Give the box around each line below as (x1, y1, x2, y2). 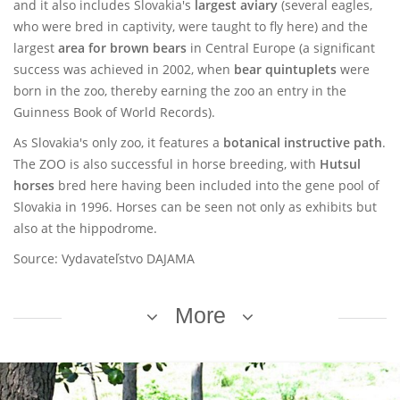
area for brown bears (58, 39, 190, 56)
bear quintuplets (234, 61, 337, 78)
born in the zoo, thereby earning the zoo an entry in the (13, 82, 346, 99)
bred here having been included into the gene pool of (54, 177, 379, 194)
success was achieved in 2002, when (13, 61, 234, 78)
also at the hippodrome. (13, 220, 157, 237)
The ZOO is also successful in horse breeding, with (13, 155, 320, 172)
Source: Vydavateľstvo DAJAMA (13, 250, 195, 267)
